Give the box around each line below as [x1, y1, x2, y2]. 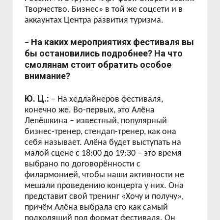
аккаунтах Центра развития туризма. [25, 16, 164, 25]
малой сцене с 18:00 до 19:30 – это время [25, 149, 182, 158]
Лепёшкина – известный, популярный [25, 116, 167, 126]
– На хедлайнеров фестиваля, [49, 95, 164, 104]
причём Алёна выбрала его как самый [25, 203, 168, 212]
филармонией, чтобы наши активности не [25, 170, 185, 180]
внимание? [25, 71, 71, 81]
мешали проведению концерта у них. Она [25, 181, 184, 191]
